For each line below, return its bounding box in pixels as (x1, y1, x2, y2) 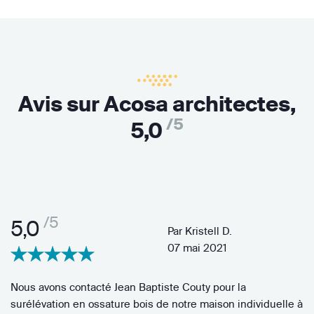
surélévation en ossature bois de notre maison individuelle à (11, 297, 303, 311)
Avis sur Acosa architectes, (18, 91, 296, 118)
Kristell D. (185, 224, 232, 238)
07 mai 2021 (168, 241, 226, 255)
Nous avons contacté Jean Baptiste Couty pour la (11, 280, 246, 294)
